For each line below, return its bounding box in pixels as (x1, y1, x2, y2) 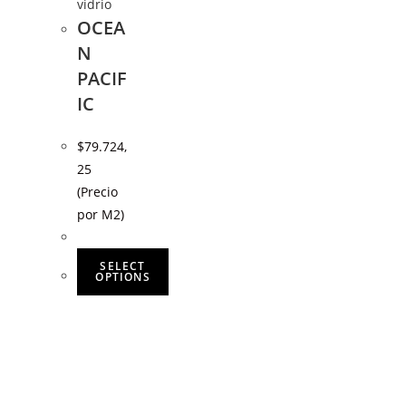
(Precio (77, 182, 119, 200)
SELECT (100, 257, 146, 274)
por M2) (77, 205, 125, 223)
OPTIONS (95, 268, 150, 285)
